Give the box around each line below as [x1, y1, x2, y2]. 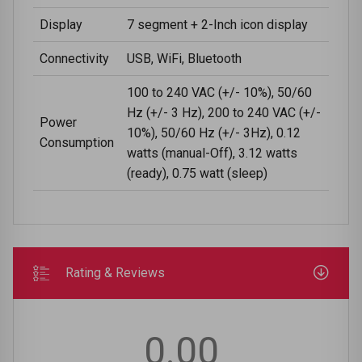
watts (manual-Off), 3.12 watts [127, 145, 297, 161]
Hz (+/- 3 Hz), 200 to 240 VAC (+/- [127, 104, 321, 120]
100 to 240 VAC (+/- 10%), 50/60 [127, 84, 312, 100]
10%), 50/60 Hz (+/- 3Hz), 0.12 [127, 124, 301, 141]
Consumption [40, 134, 114, 150]
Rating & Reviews [65, 264, 165, 280]
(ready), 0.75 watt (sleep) [127, 165, 267, 181]
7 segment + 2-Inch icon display [127, 16, 311, 32]
